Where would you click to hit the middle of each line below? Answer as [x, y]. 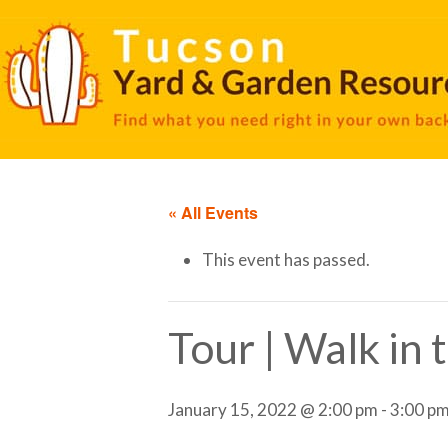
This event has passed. [286, 260]
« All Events [213, 212]
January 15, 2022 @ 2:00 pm [273, 410]
